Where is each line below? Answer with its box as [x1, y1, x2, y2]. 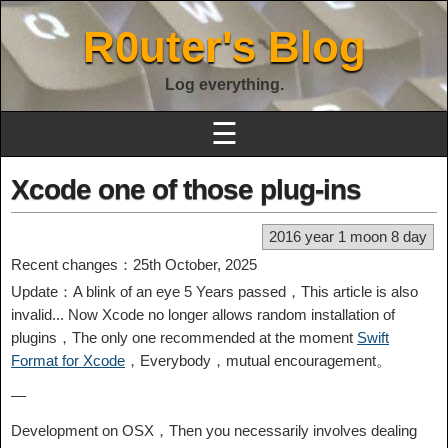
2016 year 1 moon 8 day [269, 228, 427, 245]
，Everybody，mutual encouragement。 [125, 352, 391, 369]
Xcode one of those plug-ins [11, 174, 361, 205]
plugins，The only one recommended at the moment [11, 329, 357, 346]
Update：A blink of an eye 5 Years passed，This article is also [11, 283, 418, 300]
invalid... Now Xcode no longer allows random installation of [11, 306, 395, 323]
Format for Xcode [11, 352, 125, 369]
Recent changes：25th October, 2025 [11, 256, 257, 273]
